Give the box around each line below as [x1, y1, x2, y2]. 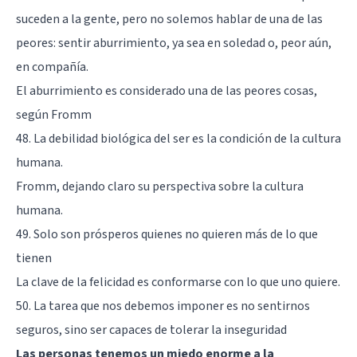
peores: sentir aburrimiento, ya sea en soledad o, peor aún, [16, 33, 331, 52]
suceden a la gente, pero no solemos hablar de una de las [16, 10, 323, 28]
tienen [16, 249, 52, 267]
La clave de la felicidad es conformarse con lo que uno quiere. [16, 273, 340, 291]
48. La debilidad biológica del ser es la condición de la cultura [16, 129, 341, 147]
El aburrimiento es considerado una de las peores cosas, [16, 81, 317, 100]
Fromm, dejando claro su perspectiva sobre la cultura [16, 177, 304, 195]
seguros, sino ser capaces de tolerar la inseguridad [16, 320, 287, 339]
